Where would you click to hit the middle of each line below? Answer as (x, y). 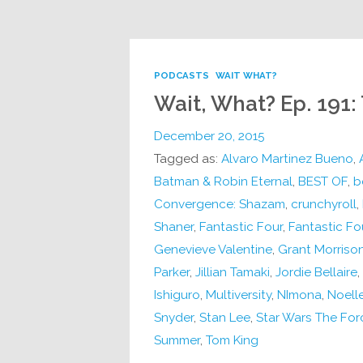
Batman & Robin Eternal (223, 181)
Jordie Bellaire (316, 272)
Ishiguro (177, 295)
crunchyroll (323, 204)
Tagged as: (187, 158)
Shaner (173, 226)
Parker (171, 272)
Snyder (173, 317)
